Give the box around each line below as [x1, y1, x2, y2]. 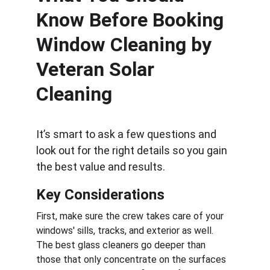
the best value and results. [36, 160, 165, 173]
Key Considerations [36, 186, 165, 203]
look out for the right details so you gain [36, 144, 230, 157]
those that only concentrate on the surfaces [36, 254, 228, 265]
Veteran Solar [36, 58, 159, 81]
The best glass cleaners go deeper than [36, 239, 208, 251]
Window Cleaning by [36, 33, 221, 56]
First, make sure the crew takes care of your [36, 210, 226, 222]
